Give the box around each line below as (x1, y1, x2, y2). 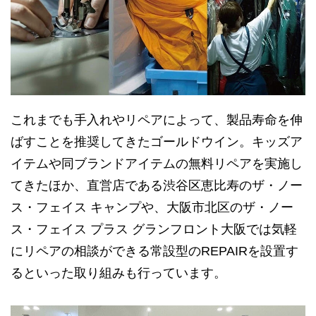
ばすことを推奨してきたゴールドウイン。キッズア (11, 134, 303, 149)
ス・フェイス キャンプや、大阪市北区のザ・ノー (11, 200, 293, 214)
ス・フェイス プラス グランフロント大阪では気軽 (11, 221, 297, 236)
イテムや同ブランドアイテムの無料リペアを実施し (11, 156, 303, 171)
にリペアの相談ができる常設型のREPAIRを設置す (11, 243, 298, 258)
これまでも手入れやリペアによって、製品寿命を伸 (11, 112, 303, 127)
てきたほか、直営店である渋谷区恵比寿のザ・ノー (11, 178, 303, 193)
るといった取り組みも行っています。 (11, 265, 226, 280)
